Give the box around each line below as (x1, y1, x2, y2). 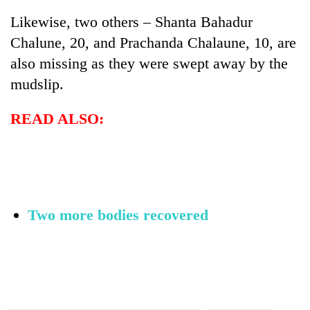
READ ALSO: (10, 109, 104, 127)
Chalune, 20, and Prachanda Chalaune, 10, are (10, 33, 296, 51)
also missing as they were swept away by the (10, 54, 288, 72)
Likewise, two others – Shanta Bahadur (10, 12, 253, 30)
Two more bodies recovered (28, 206, 208, 224)
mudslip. (10, 75, 64, 93)
